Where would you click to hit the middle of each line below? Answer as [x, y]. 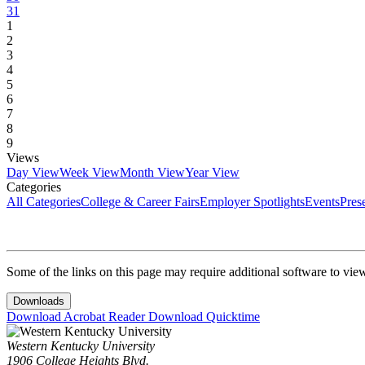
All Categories [44, 202]
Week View [90, 173]
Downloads [39, 301]
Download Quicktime [204, 317]
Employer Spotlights [252, 202]
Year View [212, 173]
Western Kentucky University [81, 346]
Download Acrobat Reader [77, 317]
